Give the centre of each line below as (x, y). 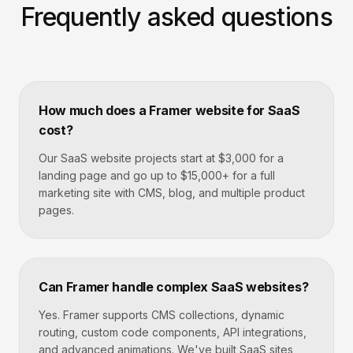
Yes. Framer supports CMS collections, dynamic (162, 315)
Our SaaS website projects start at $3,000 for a (161, 158)
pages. (56, 210)
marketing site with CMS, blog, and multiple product (172, 193)
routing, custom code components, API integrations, (173, 332)
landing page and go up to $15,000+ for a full (157, 175)
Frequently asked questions (176, 17)
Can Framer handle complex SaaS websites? (174, 287)
